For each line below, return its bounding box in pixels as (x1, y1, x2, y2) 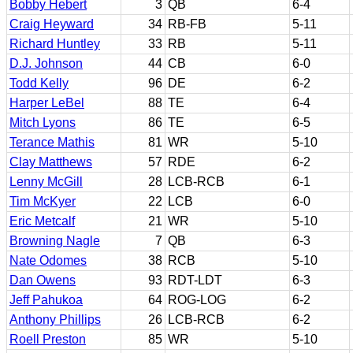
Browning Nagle (9, 234, 100, 247)
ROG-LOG (168, 293, 226, 307)
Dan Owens (9, 273, 76, 287)
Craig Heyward (9, 17, 94, 31)
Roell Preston (9, 333, 86, 346)
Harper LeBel (9, 96, 84, 110)
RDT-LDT (168, 273, 222, 287)
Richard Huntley (9, 37, 100, 50)
